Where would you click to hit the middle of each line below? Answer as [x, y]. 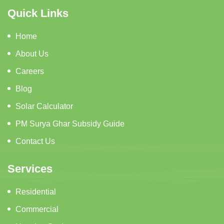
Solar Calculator [44, 106]
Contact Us [35, 141]
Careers [30, 71]
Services [30, 168]
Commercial [37, 209]
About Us [32, 53]
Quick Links [38, 13]
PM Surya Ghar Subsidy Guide [70, 123]
